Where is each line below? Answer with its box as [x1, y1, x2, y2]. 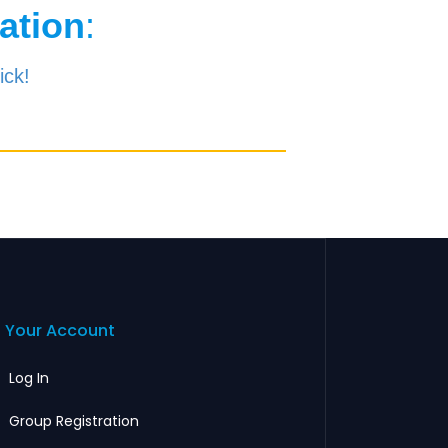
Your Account [5, 318, 116, 342]
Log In [9, 367, 50, 388]
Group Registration [9, 410, 140, 431]
